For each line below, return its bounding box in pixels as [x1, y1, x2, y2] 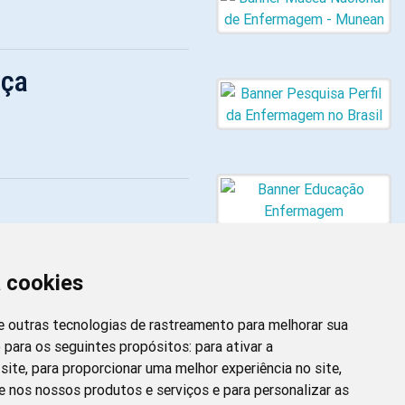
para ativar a [195, 337, 273, 355]
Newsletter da [216, 365, 330, 389]
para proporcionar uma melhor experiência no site [32, 359, 339, 377]
